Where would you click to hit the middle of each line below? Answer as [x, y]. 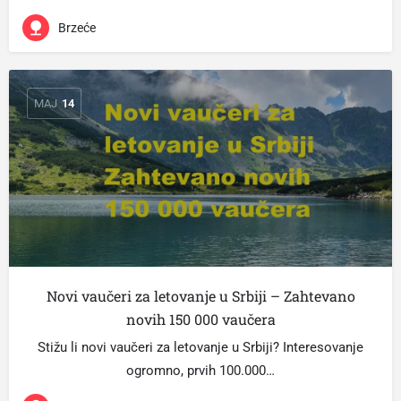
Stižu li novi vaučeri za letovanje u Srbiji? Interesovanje [200, 347]
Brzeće [77, 27]
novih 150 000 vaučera [200, 319]
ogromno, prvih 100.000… [200, 371]
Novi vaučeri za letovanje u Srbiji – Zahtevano [200, 296]
